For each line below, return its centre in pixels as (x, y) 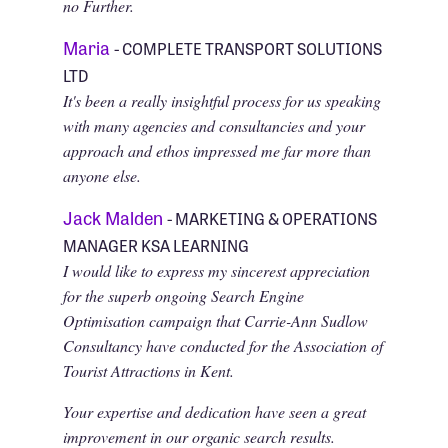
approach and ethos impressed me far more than (216, 150)
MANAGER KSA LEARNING (155, 244)
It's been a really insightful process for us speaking (221, 100)
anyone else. (101, 175)
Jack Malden (114, 216)
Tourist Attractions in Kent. (148, 370)
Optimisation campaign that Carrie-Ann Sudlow (215, 320)
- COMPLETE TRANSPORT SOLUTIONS (247, 47)
